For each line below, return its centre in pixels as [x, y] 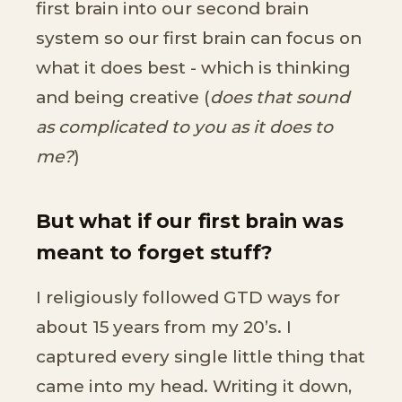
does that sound [280, 97]
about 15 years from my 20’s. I [164, 328]
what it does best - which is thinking [193, 67]
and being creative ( [123, 97]
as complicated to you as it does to [184, 127]
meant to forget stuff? [155, 253]
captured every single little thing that [201, 357]
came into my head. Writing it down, [194, 387]
